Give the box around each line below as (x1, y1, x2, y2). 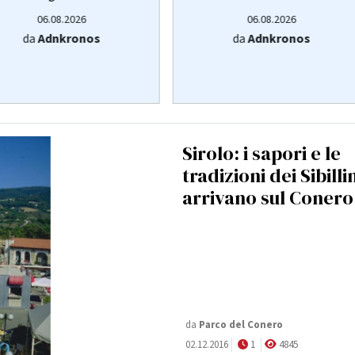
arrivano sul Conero (182, 185, 353, 212)
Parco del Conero (199, 318, 283, 333)
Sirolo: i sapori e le (182, 140, 341, 167)
